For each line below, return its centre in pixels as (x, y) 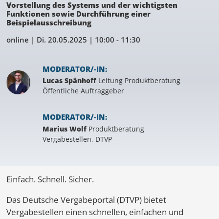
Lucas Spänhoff (70, 81)
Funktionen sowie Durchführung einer (78, 13)
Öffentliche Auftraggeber (84, 91)
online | (21, 39)
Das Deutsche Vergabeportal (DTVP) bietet (86, 200)
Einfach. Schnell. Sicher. (50, 179)
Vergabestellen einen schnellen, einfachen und (95, 212)
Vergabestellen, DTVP (77, 139)
